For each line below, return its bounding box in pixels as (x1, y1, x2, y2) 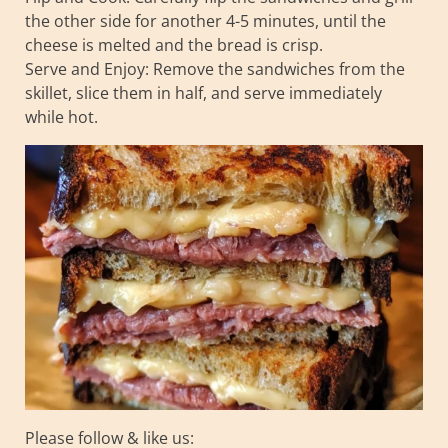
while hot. (25, 105, 98, 128)
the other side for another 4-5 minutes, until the (25, 9, 386, 32)
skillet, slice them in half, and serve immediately (25, 81, 382, 104)
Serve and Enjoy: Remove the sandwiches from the (25, 57, 405, 80)
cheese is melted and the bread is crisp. (25, 33, 323, 56)
